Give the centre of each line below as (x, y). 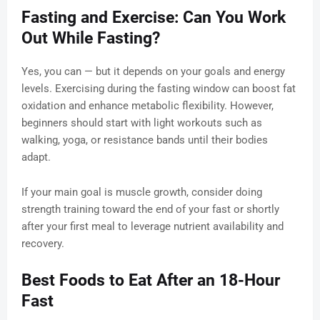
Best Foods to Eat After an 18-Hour (151, 281)
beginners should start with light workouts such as (142, 123)
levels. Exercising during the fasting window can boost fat (159, 89)
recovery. (43, 244)
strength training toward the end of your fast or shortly (150, 210)
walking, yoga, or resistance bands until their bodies (145, 140)
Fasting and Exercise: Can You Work (154, 18)
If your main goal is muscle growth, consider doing (142, 192)
